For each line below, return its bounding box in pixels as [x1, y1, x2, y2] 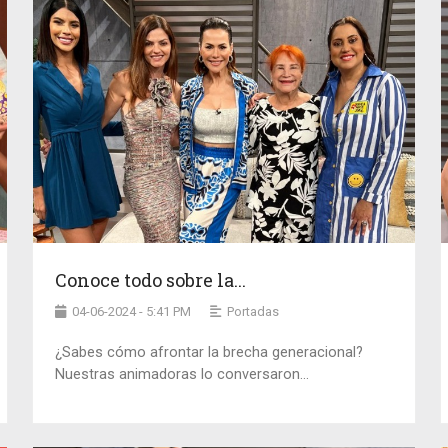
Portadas [227, 304, 280, 320]
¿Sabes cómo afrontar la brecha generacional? [55, 344, 364, 362]
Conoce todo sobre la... [55, 268, 247, 293]
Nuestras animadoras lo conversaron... [55, 366, 310, 384]
